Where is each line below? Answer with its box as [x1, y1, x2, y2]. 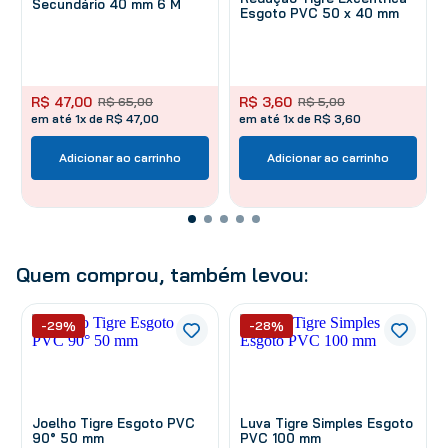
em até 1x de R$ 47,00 [31, 110, 159, 126]
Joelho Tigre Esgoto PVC [32, 414, 195, 431]
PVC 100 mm [240, 429, 321, 446]
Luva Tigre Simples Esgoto [240, 414, 413, 431]
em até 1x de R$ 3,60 [239, 110, 361, 126]
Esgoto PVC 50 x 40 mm [240, 4, 399, 21]
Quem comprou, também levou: [16, 261, 308, 287]
